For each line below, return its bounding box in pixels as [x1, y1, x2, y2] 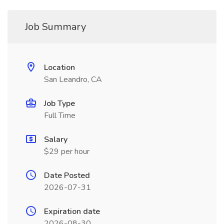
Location [44, 62, 75, 73]
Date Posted [44, 170, 90, 181]
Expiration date [44, 206, 100, 217]
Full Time [44, 110, 75, 121]
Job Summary [25, 20, 86, 33]
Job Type [44, 98, 75, 109]
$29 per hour [44, 146, 89, 157]
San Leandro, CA [44, 74, 102, 85]
